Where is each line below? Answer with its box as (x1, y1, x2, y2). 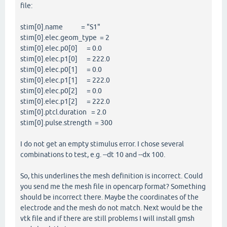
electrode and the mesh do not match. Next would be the (20, 204, 203, 212)
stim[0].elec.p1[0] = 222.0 (20, 55, 110, 63)
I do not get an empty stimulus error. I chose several (20, 140, 184, 148)
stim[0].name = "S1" (20, 23, 100, 31)
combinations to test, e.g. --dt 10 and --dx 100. (20, 150, 165, 159)
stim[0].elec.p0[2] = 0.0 (20, 87, 102, 95)
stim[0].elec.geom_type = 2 (20, 33, 109, 42)
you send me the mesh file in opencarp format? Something (20, 182, 206, 191)
